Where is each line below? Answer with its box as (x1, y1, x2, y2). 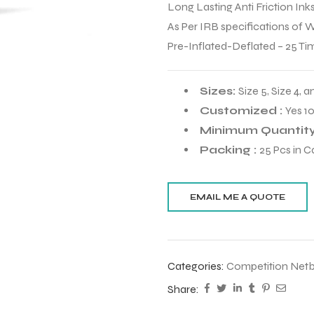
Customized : (200, 104, 285, 118)
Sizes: (200, 84, 238, 98)
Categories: (168, 259, 226, 273)
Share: (168, 282, 199, 296)
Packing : (200, 143, 259, 157)
